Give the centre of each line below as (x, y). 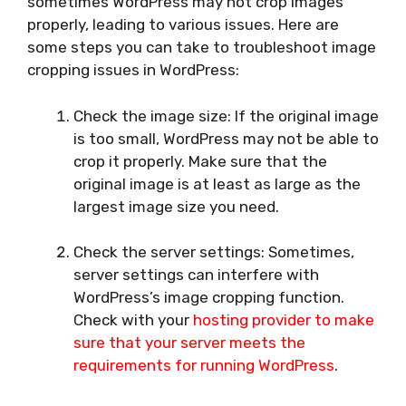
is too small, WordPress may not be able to (226, 138)
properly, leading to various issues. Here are (183, 25)
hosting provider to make (284, 320)
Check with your (133, 320)
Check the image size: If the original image (226, 116)
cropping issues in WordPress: (133, 70)
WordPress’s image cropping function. (209, 298)
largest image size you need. (176, 206)
